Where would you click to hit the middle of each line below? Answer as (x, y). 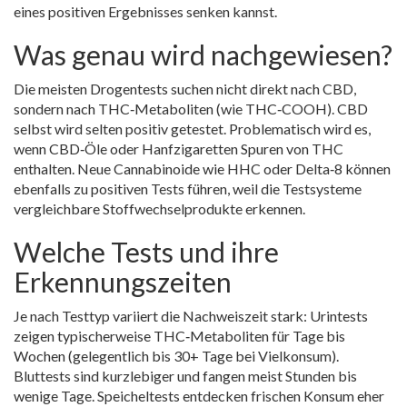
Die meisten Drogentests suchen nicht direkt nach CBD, (185, 89)
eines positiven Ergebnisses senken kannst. (145, 11)
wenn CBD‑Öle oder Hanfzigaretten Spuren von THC (179, 149)
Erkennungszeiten (123, 282)
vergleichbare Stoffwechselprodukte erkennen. (159, 208)
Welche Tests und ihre (146, 252)
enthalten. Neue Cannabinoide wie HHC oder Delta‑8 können (202, 169)
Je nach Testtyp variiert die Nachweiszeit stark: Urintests (191, 316)
